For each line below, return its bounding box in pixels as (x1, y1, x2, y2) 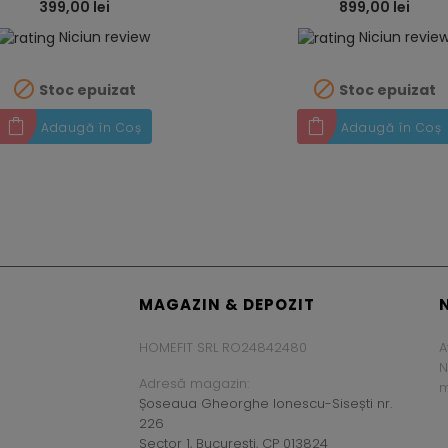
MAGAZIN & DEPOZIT (139, 294, 315, 316)
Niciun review (59, 27, 150, 48)
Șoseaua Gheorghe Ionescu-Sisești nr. (139, 394, 392, 414)
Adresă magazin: (139, 374, 249, 394)
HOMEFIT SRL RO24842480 (139, 338, 307, 358)
